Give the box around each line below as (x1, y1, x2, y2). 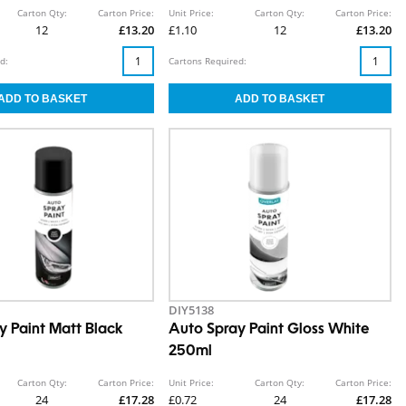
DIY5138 (168, 302, 214, 318)
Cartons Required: (168, 54, 246, 67)
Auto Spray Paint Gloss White (168, 323, 369, 337)
